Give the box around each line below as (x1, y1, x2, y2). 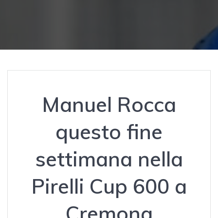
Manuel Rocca (42, 91, 176, 117)
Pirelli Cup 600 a (31, 173, 187, 199)
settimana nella (35, 145, 183, 172)
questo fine (55, 118, 163, 145)
